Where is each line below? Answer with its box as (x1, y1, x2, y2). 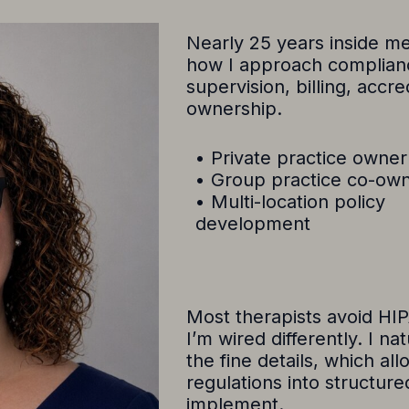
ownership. (186, 98, 282, 120)
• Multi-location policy (195, 191, 385, 213)
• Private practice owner (195, 147, 407, 169)
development (195, 213, 310, 235)
